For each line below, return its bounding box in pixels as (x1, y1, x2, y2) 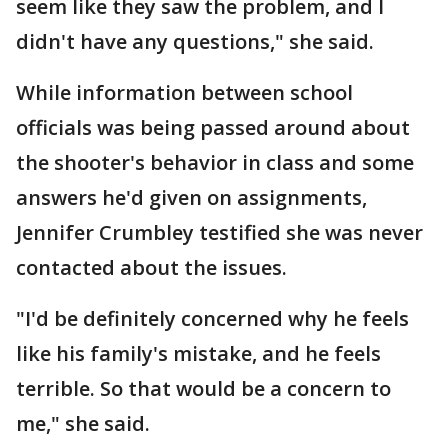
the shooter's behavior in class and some (16, 149, 414, 176)
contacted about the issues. (16, 254, 292, 281)
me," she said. (16, 410, 150, 437)
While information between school (16, 79, 353, 106)
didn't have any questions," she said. (16, 28, 374, 55)
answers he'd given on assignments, (16, 184, 367, 211)
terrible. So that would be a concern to (16, 375, 391, 402)
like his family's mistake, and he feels (16, 340, 381, 367)
